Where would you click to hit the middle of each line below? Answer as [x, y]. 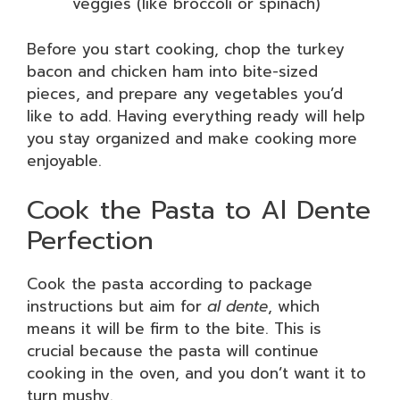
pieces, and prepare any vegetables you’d [185, 93]
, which [294, 306]
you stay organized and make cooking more [192, 138]
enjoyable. [64, 160]
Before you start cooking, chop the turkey [186, 49]
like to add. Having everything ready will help [196, 116]
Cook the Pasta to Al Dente [199, 210]
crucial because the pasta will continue [173, 351]
